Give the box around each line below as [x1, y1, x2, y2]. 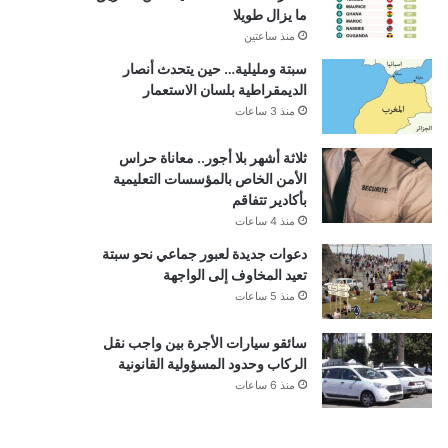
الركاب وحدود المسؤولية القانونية [117, 354, 307, 372]
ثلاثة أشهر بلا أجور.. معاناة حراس [118, 148, 307, 166]
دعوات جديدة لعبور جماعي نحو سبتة [101, 244, 307, 262]
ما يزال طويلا [232, 5, 307, 23]
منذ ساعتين [243, 28, 295, 43]
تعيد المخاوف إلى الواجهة [162, 265, 307, 283]
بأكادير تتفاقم [231, 190, 307, 208]
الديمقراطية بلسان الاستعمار [142, 80, 307, 98]
